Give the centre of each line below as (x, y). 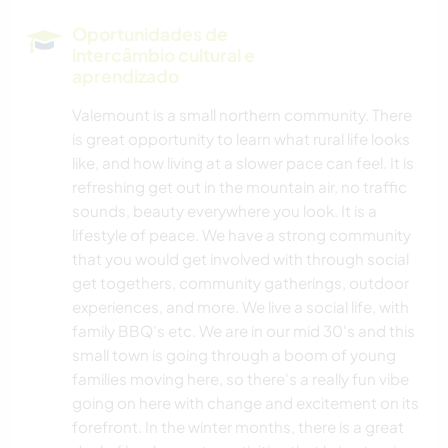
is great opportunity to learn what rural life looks (241, 139)
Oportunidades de (150, 34)
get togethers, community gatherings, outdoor (240, 283)
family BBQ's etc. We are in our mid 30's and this (243, 331)
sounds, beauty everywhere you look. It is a (224, 211)
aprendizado (125, 76)
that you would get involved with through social (240, 259)
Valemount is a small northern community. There (242, 115)
